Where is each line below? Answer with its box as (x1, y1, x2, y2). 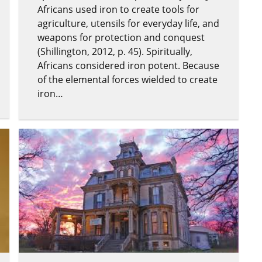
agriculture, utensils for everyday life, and (37, 17, 219, 30)
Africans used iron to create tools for (37, 3, 199, 16)
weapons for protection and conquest (37, 31, 205, 44)
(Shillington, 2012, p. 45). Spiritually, (37, 45, 192, 58)
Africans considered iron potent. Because (37, 59, 219, 73)
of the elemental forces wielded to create (37, 73, 218, 87)
